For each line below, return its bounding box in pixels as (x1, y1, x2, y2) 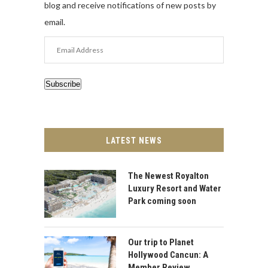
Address (44, 56, 76, 66)
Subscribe (45, 79, 80, 89)
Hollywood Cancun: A (128, 249, 208, 260)
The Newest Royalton (128, 170, 209, 181)
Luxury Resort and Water (128, 182, 221, 194)
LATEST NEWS (106, 135, 162, 145)
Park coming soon (128, 195, 196, 206)
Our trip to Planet (128, 236, 194, 248)
